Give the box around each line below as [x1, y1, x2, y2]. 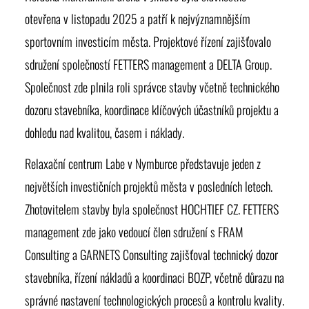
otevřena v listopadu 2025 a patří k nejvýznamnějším [25, 10, 250, 28]
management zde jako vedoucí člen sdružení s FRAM [25, 223, 243, 241]
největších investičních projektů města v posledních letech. [25, 177, 272, 195]
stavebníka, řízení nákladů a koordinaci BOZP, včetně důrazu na [25, 268, 284, 286]
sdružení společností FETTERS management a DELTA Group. [25, 55, 272, 73]
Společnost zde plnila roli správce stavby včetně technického [25, 78, 279, 96]
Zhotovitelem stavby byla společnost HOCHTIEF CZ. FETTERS [25, 200, 279, 218]
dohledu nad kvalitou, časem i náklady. [25, 123, 184, 141]
